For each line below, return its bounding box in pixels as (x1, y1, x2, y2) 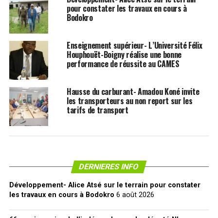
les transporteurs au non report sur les (66, 95, 193, 107)
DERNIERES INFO (78, 162, 141, 172)
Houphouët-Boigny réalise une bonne (66, 49, 182, 61)
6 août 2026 (116, 191, 154, 200)
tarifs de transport (66, 104, 128, 116)
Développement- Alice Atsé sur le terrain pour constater (9, 181, 200, 190)
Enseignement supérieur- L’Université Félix (66, 39, 202, 52)
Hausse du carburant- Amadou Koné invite (66, 86, 200, 98)
